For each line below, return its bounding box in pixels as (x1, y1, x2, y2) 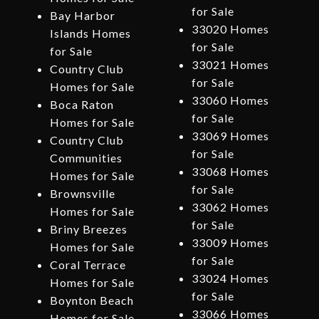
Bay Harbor (49, 9, 115, 23)
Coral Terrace (49, 258, 126, 272)
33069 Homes (191, 129, 269, 143)
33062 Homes (191, 200, 269, 214)
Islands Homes (49, 26, 131, 41)
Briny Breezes (49, 222, 127, 236)
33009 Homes (191, 236, 269, 250)
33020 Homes (191, 22, 269, 36)
